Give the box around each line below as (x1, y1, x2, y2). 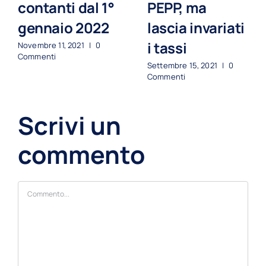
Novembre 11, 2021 (18, 39, 84, 50)
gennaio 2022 (18, 17, 109, 37)
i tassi (147, 37, 187, 58)
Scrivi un (18, 109, 121, 142)
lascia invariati (147, 17, 245, 37)
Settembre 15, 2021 (147, 59, 217, 71)
